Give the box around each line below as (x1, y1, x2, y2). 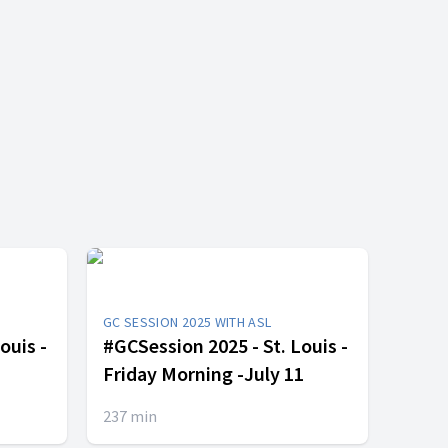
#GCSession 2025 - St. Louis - (103, 333, 348, 358)
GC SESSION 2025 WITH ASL (103, 313, 272, 331)
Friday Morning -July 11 (103, 361, 304, 386)
